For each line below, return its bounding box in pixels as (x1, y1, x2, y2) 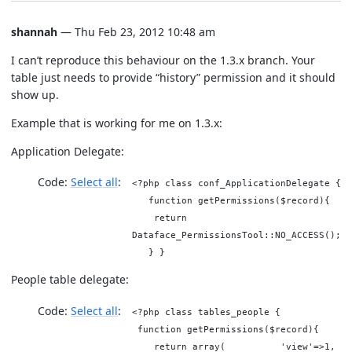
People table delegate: (11, 272, 129, 287)
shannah (11, 24, 57, 39)
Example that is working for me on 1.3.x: (11, 115, 222, 130)
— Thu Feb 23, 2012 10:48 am (57, 24, 215, 39)
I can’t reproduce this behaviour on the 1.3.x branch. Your (11, 52, 315, 68)
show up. (11, 86, 59, 102)
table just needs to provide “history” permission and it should (11, 69, 335, 85)
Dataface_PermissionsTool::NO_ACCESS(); (132, 230, 341, 240)
